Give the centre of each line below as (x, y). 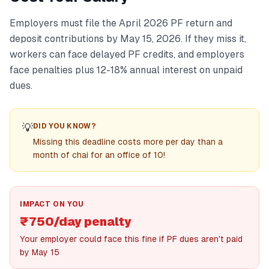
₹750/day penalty (76, 222)
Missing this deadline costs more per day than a (128, 142)
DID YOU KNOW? (65, 126)
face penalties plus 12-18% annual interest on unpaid (126, 70)
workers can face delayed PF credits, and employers (127, 54)
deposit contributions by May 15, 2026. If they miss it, (128, 39)
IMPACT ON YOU (52, 204)
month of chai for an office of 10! (99, 155)
